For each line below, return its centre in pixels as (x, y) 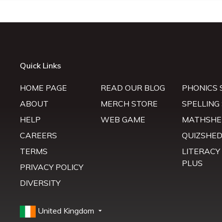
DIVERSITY (40, 183)
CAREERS (38, 135)
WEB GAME (123, 119)
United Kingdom (67, 211)
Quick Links (40, 65)
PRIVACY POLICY (51, 167)
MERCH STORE (129, 104)
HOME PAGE (43, 88)
